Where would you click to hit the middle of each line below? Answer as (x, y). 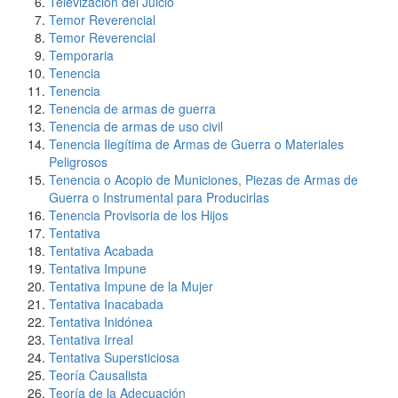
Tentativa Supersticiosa (114, 357)
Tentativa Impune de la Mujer (131, 286)
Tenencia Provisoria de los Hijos (139, 215)
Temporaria (81, 55)
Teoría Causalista (98, 375)
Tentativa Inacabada (106, 304)
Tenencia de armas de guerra (132, 108)
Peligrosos (78, 162)
